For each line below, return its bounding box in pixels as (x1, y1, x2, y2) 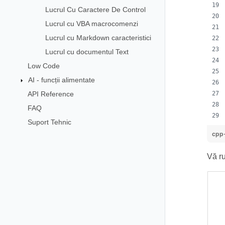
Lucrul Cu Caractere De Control (45, 5, 146, 14)
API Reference (27, 89, 74, 98)
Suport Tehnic (27, 118, 71, 126)
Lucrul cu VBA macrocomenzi (45, 19, 138, 28)
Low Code (27, 61, 60, 70)
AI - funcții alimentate (28, 75, 95, 84)
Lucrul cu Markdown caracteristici (45, 33, 151, 42)
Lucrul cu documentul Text (45, 47, 129, 56)
